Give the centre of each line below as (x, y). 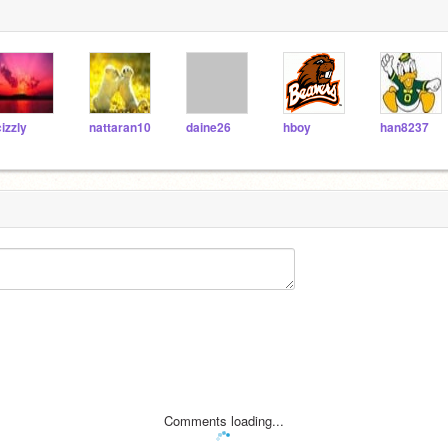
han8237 (404, 127)
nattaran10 (120, 127)
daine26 (208, 127)
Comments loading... (224, 420)
